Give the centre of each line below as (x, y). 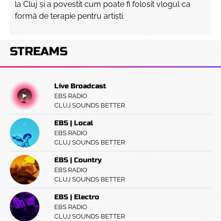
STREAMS (39, 52)
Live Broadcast (80, 86)
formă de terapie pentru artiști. (70, 16)
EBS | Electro (77, 197)
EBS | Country (78, 160)
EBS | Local (74, 123)
